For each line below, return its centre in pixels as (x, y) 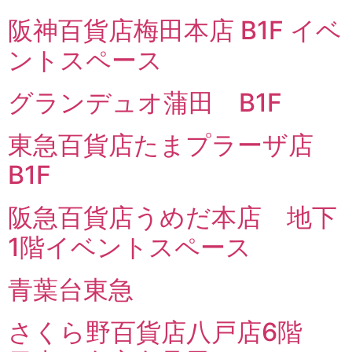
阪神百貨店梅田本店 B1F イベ (175, 30)
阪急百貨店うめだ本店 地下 (172, 217)
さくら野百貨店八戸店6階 (168, 332)
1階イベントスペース (130, 247)
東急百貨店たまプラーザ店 (173, 145)
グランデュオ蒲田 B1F (145, 103)
